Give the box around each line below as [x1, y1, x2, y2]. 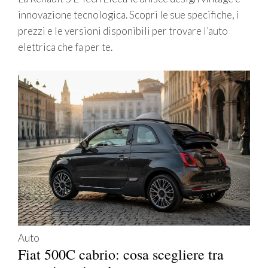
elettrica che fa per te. [18, 41, 112, 54]
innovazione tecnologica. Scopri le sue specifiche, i [18, 8, 239, 22]
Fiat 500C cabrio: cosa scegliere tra [18, 244, 224, 264]
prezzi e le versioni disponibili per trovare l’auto [18, 25, 228, 38]
